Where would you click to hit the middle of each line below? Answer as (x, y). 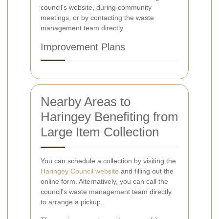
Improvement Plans (83, 47)
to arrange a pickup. (72, 202)
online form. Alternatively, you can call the (104, 182)
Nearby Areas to (86, 102)
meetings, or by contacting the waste (97, 18)
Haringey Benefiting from (109, 117)
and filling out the (146, 171)
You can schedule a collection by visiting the (108, 161)
